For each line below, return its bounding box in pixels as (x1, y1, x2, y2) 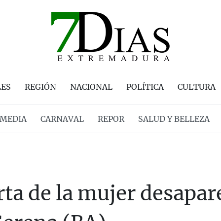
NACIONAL (70, 82, 112, 92)
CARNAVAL (40, 114, 84, 124)
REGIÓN (25, 82, 56, 92)
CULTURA (178, 82, 216, 92)
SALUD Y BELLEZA (138, 114, 210, 124)
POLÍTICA (126, 82, 164, 92)
